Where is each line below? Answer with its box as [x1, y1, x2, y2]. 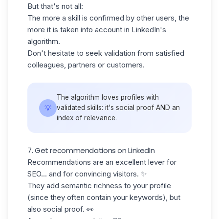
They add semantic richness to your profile [27, 181, 171, 191]
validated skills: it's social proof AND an [57, 104, 180, 112]
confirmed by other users [89, 13, 175, 23]
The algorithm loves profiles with [57, 93, 159, 102]
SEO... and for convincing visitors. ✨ [27, 169, 147, 179]
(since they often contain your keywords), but [27, 193, 180, 202]
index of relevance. [57, 114, 117, 122]
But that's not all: [27, 1, 83, 11]
